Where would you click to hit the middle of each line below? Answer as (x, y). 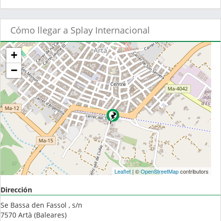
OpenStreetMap (159, 171)
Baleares (50, 215)
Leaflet (122, 171)
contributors (193, 171)
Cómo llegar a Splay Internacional (80, 30)
